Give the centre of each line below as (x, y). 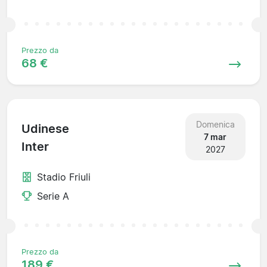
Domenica (215, 124)
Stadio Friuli (64, 177)
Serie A (53, 196)
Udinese (45, 129)
